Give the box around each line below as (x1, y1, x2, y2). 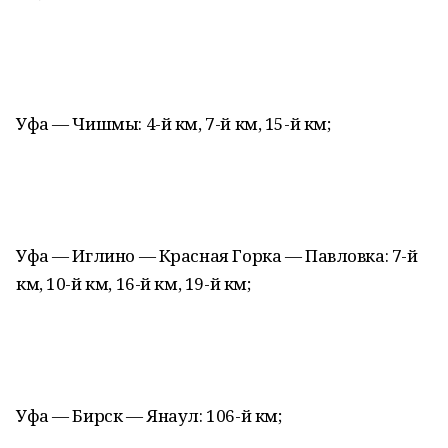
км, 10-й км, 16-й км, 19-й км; (16, 272, 251, 295)
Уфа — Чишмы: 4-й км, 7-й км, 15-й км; (16, 112, 331, 135)
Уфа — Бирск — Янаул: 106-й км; (16, 404, 282, 427)
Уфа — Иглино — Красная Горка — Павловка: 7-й (16, 244, 418, 267)
